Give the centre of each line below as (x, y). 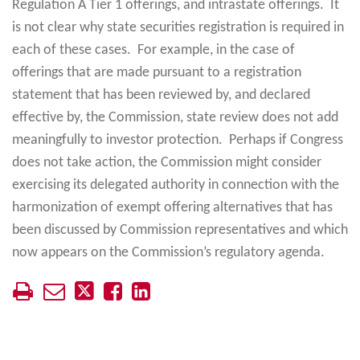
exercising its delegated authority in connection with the (176, 185)
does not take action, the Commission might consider (167, 162)
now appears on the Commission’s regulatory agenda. (168, 252)
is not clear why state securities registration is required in (178, 27)
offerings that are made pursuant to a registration (157, 72)
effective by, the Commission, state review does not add (175, 117)
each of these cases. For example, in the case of (153, 50)
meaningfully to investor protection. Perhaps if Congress (178, 140)
